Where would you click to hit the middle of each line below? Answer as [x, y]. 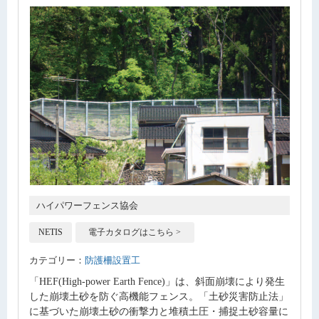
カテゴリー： [57, 261]
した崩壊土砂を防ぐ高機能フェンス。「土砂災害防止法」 [159, 297]
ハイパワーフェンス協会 [87, 205]
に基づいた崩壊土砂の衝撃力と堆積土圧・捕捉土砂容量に [159, 312]
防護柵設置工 [113, 261]
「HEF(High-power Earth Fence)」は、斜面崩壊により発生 [157, 282]
